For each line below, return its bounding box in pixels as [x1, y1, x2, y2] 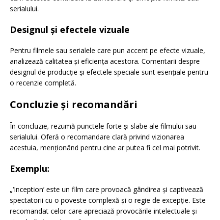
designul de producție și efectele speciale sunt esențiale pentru [10, 67, 208, 77]
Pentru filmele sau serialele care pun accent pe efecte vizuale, [10, 46, 205, 55]
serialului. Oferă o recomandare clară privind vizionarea [10, 132, 184, 142]
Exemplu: [10, 163, 50, 175]
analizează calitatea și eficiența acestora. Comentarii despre [10, 56, 200, 66]
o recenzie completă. [10, 78, 76, 88]
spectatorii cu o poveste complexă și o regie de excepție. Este [10, 195, 206, 205]
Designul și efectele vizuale [10, 24, 130, 36]
